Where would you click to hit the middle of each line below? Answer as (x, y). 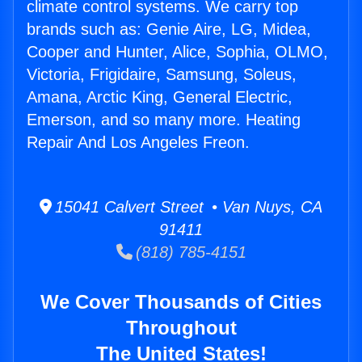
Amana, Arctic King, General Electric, (160, 97)
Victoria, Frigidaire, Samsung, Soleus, (162, 75)
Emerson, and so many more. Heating (164, 120)
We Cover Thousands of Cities (181, 302)
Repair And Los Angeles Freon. (138, 143)
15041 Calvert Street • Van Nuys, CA (187, 207)
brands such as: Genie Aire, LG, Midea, (169, 29)
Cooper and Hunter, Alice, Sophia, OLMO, (177, 52)
